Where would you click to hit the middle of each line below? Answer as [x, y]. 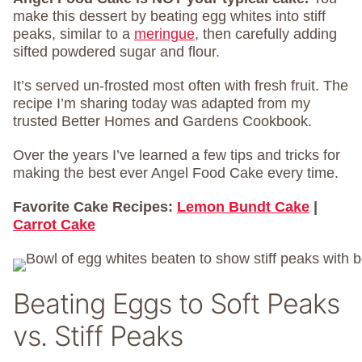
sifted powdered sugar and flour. [116, 52]
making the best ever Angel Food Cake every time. [176, 173]
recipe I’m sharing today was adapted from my [162, 103]
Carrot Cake [54, 225]
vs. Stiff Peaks [98, 336]
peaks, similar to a [74, 34]
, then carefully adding [266, 34]
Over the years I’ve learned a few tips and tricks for [177, 155]
